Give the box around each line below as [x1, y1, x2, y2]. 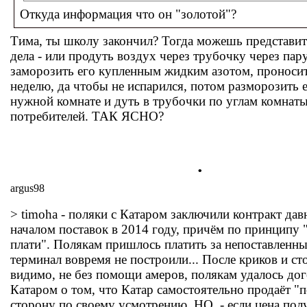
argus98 [10, 182, 45, 194]
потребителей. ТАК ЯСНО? [10, 109, 164, 123]
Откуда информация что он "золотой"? [20, 7, 236, 21]
